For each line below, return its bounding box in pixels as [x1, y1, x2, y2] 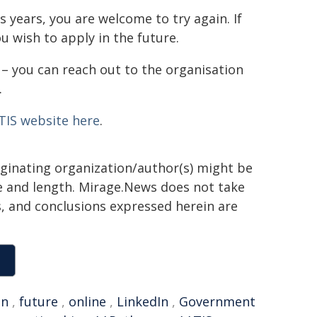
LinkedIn [117, 293, 168, 311]
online [69, 293, 106, 311]
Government [179, 293, 255, 311]
